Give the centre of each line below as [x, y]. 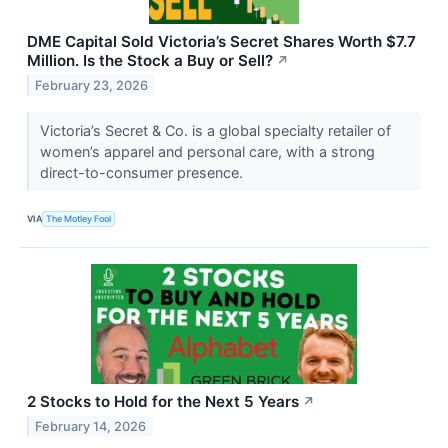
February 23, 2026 [92, 85]
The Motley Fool [79, 219]
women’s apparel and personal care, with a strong [207, 151]
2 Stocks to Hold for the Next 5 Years [163, 401]
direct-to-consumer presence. [143, 172]
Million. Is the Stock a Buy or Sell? [150, 60]
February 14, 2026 [91, 426]
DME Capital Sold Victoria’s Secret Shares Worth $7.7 [221, 41]
